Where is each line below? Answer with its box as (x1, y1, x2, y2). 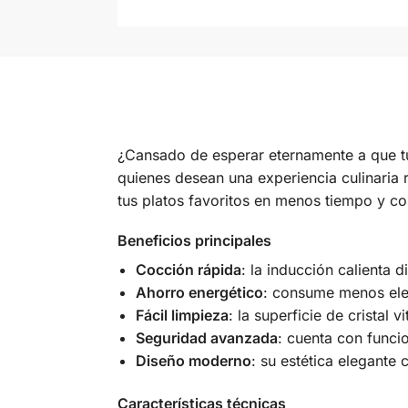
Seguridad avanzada (135, 329, 278, 348)
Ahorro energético (135, 283, 263, 302)
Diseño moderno (135, 352, 251, 371)
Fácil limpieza (135, 306, 229, 325)
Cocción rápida (135, 260, 241, 280)
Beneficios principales (117, 231, 271, 250)
